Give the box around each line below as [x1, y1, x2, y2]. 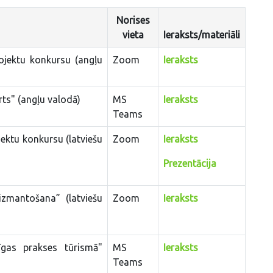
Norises [116, 14, 150, 26]
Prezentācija [163, 157, 216, 169]
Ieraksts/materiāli [163, 29, 240, 40]
